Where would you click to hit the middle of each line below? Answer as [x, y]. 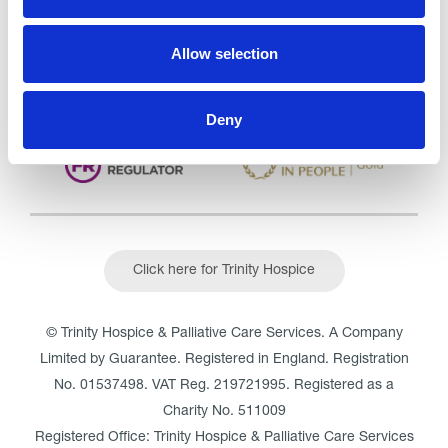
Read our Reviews [88, 70]
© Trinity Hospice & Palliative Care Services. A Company [224, 333]
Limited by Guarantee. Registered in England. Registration [224, 359]
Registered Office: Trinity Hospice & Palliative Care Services [224, 437]
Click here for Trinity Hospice [224, 270]
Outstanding [78, 16]
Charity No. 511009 [224, 411]
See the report [218, 16]
